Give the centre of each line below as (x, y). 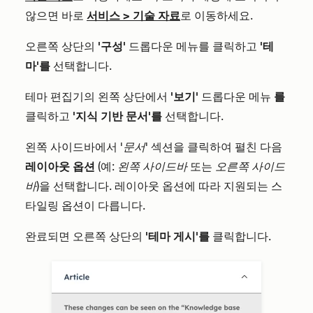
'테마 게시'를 (177, 236)
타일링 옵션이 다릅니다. (87, 206)
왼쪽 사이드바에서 (73, 147)
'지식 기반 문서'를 (117, 116)
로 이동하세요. (217, 16)
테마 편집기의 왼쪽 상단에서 (98, 97)
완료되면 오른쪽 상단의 (85, 236)
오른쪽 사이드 (250, 167)
